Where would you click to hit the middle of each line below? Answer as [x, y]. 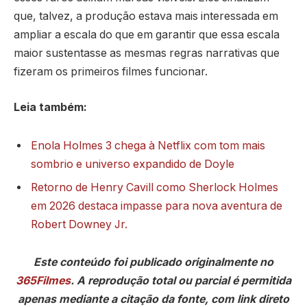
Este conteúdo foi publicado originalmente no [153, 262]
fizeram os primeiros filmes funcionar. [111, 72]
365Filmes [43, 281]
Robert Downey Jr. [79, 224]
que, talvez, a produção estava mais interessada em [146, 16]
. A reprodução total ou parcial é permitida [181, 281]
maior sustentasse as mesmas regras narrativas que [147, 53]
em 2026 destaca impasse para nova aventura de [157, 206]
